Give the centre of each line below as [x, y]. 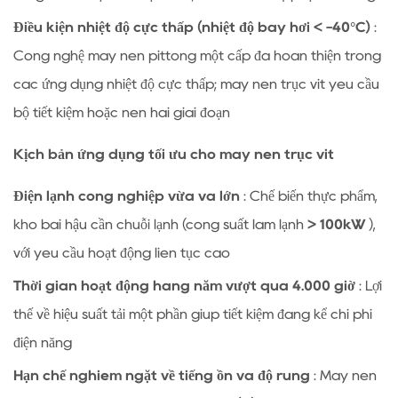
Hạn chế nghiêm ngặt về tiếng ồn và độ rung [163, 375]
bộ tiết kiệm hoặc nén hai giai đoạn [122, 112]
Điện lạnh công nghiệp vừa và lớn [128, 196]
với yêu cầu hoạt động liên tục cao [122, 253]
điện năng [43, 342]
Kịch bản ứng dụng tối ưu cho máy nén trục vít [174, 154]
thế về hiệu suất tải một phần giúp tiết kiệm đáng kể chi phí [193, 314]
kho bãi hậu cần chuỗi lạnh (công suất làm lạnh [160, 224]
